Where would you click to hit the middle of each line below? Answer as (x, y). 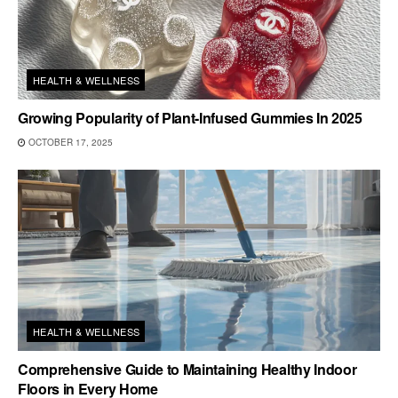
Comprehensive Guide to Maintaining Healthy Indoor (187, 369)
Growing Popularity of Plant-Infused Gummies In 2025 (190, 117)
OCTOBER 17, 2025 (69, 142)
